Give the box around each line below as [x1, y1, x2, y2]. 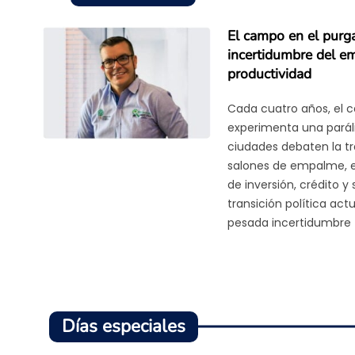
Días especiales [62, 314, 185, 339]
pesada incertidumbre [227, 214, 351, 231]
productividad [227, 63, 311, 83]
